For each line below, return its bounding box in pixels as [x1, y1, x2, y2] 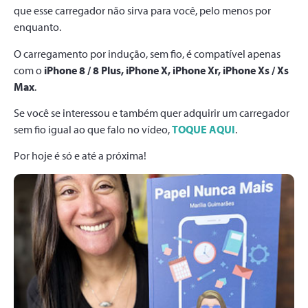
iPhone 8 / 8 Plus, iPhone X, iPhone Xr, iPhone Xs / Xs [44, 63, 289, 77]
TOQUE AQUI [172, 122, 235, 137]
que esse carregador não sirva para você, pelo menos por [14, 3, 271, 18]
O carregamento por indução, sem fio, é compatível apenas [14, 46, 280, 60]
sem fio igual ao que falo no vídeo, [14, 122, 172, 137]
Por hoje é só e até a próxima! [14, 148, 146, 163]
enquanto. [14, 20, 61, 34]
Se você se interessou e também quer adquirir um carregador [14, 106, 289, 120]
